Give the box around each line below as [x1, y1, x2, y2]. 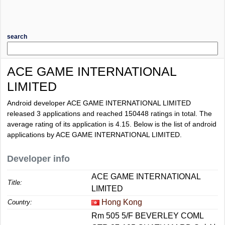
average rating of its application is [7, 120, 116, 128]
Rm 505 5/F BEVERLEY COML [91, 211, 204, 220]
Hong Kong [101, 198, 142, 206]
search [7, 33, 27, 40]
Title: [8, 179, 22, 186]
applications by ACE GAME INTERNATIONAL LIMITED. [7, 131, 182, 139]
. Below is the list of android [130, 120, 216, 128]
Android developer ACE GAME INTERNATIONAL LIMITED [7, 99, 191, 107]
